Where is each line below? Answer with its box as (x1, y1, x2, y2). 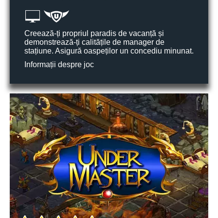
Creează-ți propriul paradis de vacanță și (24, 29, 164, 37)
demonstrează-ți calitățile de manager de (24, 38, 164, 46)
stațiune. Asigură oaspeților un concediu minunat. (24, 47, 194, 55)
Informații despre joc (24, 60, 94, 69)
